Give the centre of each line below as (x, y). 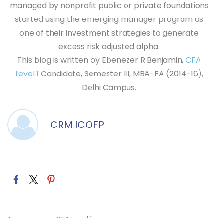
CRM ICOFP (77, 125)
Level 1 (27, 74)
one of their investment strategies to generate (109, 33)
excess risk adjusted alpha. (109, 46)
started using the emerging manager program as (109, 19)
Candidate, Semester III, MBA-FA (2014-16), (121, 74)
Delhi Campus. (109, 87)
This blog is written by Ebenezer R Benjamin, (101, 60)
